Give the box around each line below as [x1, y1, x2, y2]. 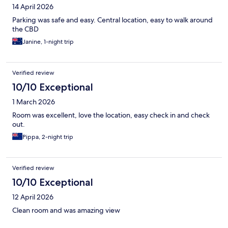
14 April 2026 [12, 2, 53, 12]
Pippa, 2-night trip [22, 133, 73, 141]
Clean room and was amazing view [12, 206, 120, 215]
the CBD [12, 24, 39, 34]
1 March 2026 [12, 97, 55, 107]
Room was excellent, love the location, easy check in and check [12, 110, 210, 120]
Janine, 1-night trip [22, 38, 74, 46]
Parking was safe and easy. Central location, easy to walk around [12, 15, 213, 25]
